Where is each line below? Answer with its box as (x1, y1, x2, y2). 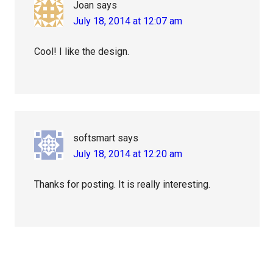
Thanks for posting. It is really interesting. (34, 179, 211, 191)
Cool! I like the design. (34, 46, 130, 58)
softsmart (73, 132, 116, 144)
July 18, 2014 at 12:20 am (73, 148, 183, 160)
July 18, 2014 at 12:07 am (73, 15, 183, 27)
